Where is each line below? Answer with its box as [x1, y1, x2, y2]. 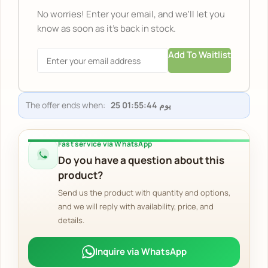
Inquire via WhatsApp [95, 245, 187, 258]
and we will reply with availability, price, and [58, 201, 214, 212]
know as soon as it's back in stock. [37, 22, 176, 35]
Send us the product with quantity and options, [58, 187, 230, 199]
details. [58, 215, 84, 226]
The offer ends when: [26, 99, 105, 111]
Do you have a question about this [58, 153, 224, 167]
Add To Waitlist [168, 48, 231, 62]
